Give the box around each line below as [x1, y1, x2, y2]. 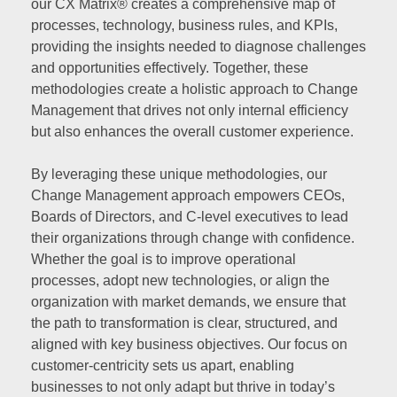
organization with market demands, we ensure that [31, 293, 346, 309]
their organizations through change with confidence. [31, 230, 354, 245]
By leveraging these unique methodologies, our [31, 166, 327, 182]
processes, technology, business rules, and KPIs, [31, 17, 338, 33]
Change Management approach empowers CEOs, [31, 187, 345, 203]
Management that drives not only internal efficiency [31, 102, 348, 118]
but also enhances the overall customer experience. [31, 123, 354, 139]
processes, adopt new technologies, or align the [31, 272, 330, 288]
